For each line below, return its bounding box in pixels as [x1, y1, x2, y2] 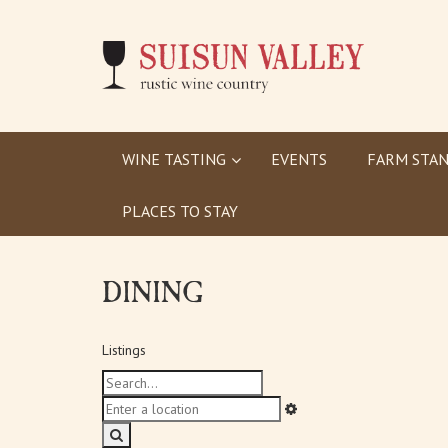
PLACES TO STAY [122, 201, 238, 221]
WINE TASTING [122, 149, 226, 169]
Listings [102, 341, 146, 359]
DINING [102, 274, 204, 312]
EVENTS [271, 149, 327, 169]
